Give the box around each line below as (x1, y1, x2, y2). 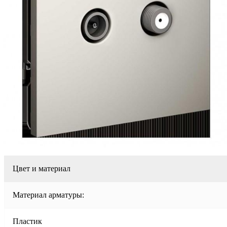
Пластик (13, 216, 42, 225)
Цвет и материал (13, 164, 70, 173)
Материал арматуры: (13, 190, 84, 199)
